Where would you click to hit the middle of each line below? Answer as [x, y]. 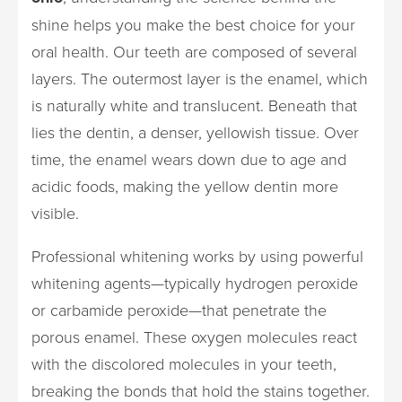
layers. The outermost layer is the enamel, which [200, 78]
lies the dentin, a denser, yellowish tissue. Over [195, 132]
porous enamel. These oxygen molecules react [194, 336]
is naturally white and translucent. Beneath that [194, 105]
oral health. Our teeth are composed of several [194, 51]
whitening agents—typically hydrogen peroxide [195, 283]
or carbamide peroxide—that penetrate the [179, 310]
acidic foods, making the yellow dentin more [185, 186]
